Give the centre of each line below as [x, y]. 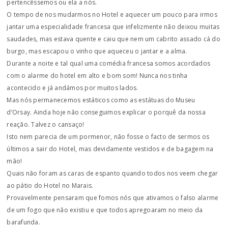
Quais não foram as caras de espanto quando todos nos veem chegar [112, 173]
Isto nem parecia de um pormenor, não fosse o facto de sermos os [108, 137]
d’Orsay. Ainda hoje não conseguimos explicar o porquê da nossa [106, 112]
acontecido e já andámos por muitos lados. [73, 88]
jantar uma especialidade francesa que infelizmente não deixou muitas [113, 27]
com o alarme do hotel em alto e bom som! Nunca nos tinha [97, 76]
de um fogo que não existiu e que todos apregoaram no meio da [105, 210]
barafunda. [23, 222]
